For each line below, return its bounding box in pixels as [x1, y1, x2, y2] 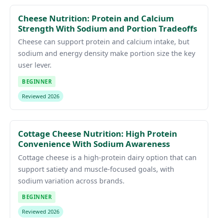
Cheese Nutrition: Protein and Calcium [18, 12, 174, 24]
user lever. [18, 60, 52, 70]
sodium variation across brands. [18, 176, 125, 185]
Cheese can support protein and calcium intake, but [18, 37, 189, 47]
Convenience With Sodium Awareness [18, 138, 170, 150]
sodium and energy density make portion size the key [18, 49, 195, 58]
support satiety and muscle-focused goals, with [18, 164, 174, 174]
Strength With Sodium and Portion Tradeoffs [18, 22, 197, 34]
